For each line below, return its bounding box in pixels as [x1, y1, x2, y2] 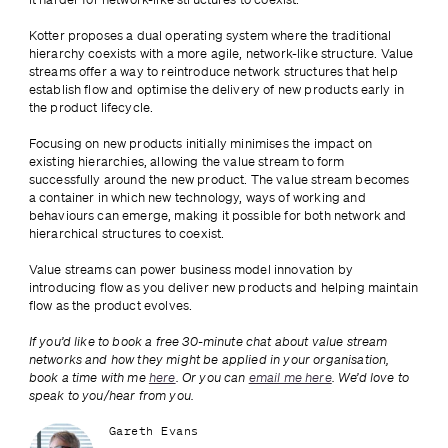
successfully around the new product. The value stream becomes [28, 170, 410, 188]
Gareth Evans [108, 421, 199, 439]
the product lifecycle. [28, 98, 157, 116]
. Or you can [175, 368, 249, 386]
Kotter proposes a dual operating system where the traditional [28, 26, 392, 44]
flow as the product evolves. [28, 296, 193, 314]
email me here [248, 368, 332, 386]
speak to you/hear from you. [28, 386, 195, 404]
